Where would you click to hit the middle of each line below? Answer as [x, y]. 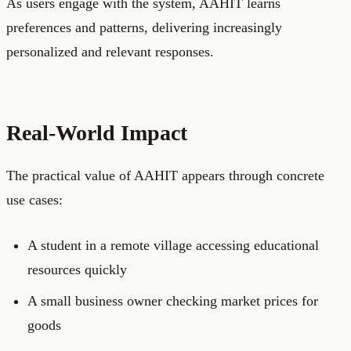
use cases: [34, 200]
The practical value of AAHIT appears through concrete [165, 176]
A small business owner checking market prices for [173, 301]
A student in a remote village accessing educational [173, 246]
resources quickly [77, 270]
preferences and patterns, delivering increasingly [144, 28]
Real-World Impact [97, 133]
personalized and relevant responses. [110, 52]
